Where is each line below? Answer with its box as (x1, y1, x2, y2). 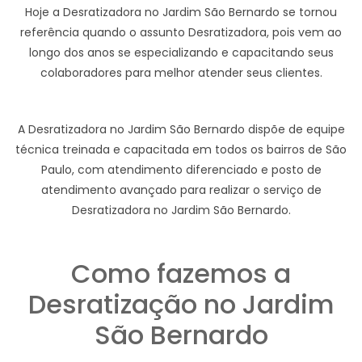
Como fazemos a (71, 255, 291, 292)
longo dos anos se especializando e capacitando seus (28, 44, 334, 61)
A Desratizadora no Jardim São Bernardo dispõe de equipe (17, 121, 345, 137)
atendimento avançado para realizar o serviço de (40, 182, 322, 198)
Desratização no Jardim (27, 286, 335, 322)
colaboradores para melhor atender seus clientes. (40, 65, 322, 81)
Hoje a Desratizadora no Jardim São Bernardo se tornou (25, 4, 337, 20)
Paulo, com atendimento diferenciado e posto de (40, 162, 322, 178)
